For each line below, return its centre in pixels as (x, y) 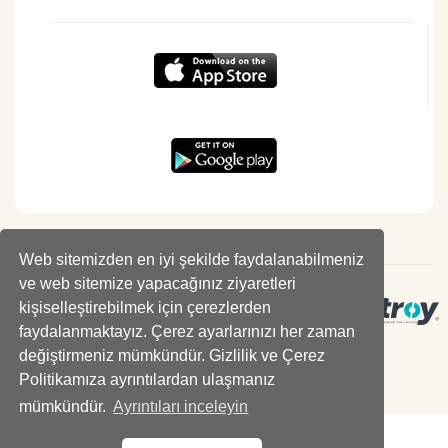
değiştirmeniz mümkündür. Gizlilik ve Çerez (172, 355)
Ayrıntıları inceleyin (181, 407)
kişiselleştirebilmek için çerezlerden (145, 307)
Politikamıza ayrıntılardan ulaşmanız (147, 379)
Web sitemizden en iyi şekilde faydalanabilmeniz (192, 259)
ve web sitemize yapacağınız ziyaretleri (158, 283)
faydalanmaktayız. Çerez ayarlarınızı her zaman (187, 331)
